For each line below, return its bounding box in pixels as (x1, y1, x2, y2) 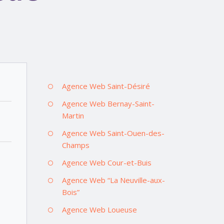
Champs (61, 139, 89, 150)
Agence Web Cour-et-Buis (61, 157, 151, 167)
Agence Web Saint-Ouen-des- (61, 127, 164, 138)
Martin (61, 110, 84, 120)
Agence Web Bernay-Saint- (61, 98, 154, 108)
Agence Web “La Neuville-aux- (61, 174, 165, 185)
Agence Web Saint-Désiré (61, 80, 150, 91)
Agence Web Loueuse (61, 204, 137, 214)
